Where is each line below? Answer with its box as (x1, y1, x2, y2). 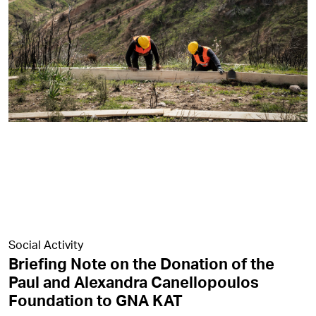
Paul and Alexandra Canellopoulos (8, 272, 259, 292)
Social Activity (8, 237, 83, 253)
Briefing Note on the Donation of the (8, 254, 274, 274)
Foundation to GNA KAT (8, 291, 183, 310)
